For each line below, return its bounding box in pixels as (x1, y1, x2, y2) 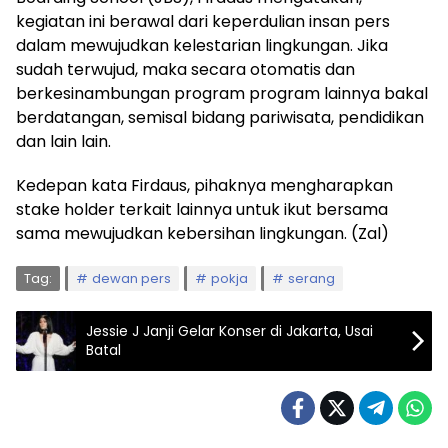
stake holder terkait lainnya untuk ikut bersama (16, 198, 388, 221)
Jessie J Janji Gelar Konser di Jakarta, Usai (86, 321, 373, 341)
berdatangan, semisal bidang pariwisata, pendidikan (16, 106, 424, 129)
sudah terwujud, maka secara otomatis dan (16, 58, 355, 81)
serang (288, 269, 335, 288)
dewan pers (92, 269, 171, 288)
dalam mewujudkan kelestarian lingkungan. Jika (16, 34, 388, 57)
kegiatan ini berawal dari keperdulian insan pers (16, 10, 390, 33)
